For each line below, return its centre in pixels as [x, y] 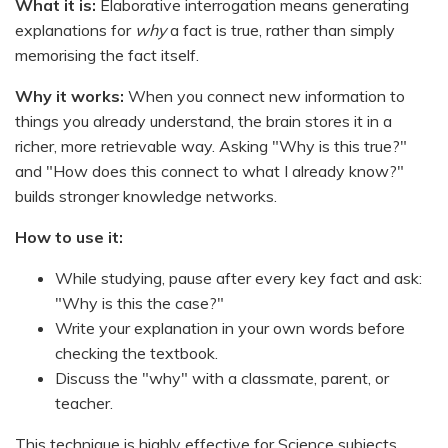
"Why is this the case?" [139, 302]
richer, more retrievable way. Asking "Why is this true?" [211, 145]
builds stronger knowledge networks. [146, 195]
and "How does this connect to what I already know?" [209, 170]
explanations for [75, 29]
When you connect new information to [264, 95]
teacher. [84, 402]
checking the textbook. [136, 352]
